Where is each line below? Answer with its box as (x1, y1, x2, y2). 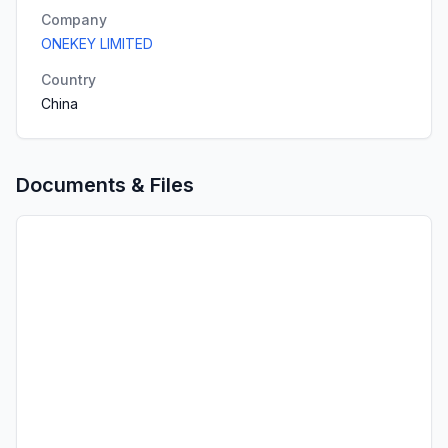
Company (41, 11, 107, 28)
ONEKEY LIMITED (41, 35, 153, 52)
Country (41, 71, 96, 88)
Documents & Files (16, 173, 194, 197)
